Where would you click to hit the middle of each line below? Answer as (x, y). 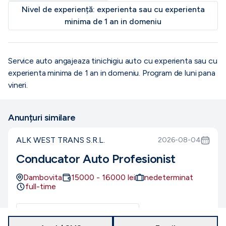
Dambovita (43, 177)
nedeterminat (169, 177)
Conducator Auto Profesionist (96, 159)
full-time (41, 186)
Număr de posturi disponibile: (76, 212)
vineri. (18, 85)
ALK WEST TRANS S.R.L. (61, 140)
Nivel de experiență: (59, 9)
